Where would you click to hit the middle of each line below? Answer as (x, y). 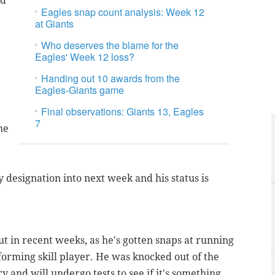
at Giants (55, 24)
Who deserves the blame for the (110, 45)
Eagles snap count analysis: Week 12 (123, 12)
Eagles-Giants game (80, 90)
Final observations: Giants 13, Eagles (123, 112)
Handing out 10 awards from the (111, 79)
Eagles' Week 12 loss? (85, 57)
